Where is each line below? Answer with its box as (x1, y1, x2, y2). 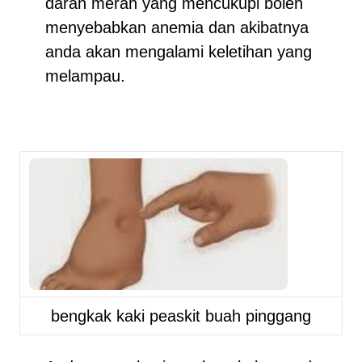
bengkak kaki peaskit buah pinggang (51, 307, 311, 325)
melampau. (45, 67, 125, 85)
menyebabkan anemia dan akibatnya (45, 19, 309, 36)
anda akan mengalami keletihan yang (45, 43, 312, 61)
